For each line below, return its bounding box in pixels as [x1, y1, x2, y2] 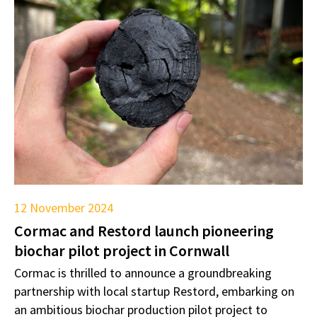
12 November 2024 [14, 200, 113, 217]
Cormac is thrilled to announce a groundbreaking [14, 265, 272, 282]
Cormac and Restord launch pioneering [14, 221, 274, 241]
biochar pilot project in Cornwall [14, 241, 229, 261]
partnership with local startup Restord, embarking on [14, 283, 294, 300]
